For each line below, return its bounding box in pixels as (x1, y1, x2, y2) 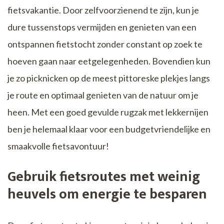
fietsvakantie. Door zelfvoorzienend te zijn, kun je (7, 4, 199, 16)
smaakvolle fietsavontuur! (7, 140, 109, 152)
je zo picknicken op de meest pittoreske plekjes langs (7, 72, 210, 84)
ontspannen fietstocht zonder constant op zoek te (7, 38, 202, 50)
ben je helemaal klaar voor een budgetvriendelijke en (7, 123, 210, 135)
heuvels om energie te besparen (7, 182, 207, 206)
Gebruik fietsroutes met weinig (7, 165, 200, 189)
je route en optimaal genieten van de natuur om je (7, 89, 198, 101)
